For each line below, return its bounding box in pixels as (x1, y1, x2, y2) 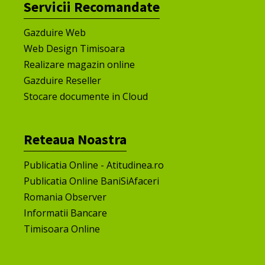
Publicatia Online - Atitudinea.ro (24, 158, 164, 172)
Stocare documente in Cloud (24, 89, 148, 103)
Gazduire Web (24, 25, 86, 39)
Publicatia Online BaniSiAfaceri (24, 174, 159, 188)
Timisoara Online (24, 222, 100, 235)
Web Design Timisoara (24, 41, 125, 55)
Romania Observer (24, 190, 106, 203)
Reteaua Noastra (24, 130, 127, 148)
